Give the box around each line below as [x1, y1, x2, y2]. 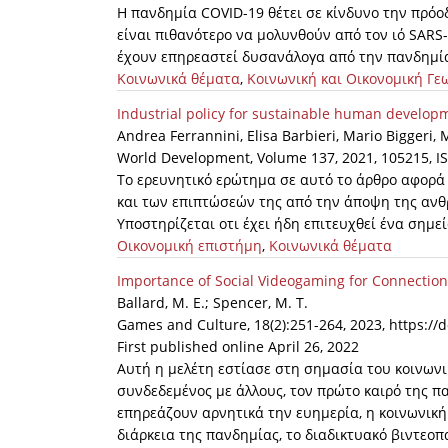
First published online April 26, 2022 [117, 337, 359, 357]
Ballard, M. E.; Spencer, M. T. [117, 293, 308, 313]
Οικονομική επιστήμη [117, 236, 262, 256]
